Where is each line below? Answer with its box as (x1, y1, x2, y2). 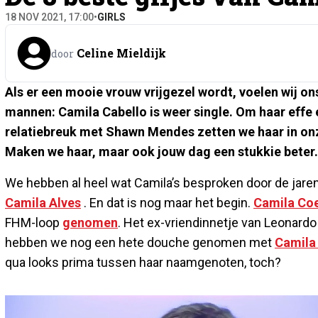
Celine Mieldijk (77, 45, 166, 60)
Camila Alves (5, 194, 81, 210)
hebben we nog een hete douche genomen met (5, 234, 275, 250)
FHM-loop (5, 214, 62, 230)
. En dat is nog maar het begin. (81, 194, 253, 210)
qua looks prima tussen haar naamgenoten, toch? (5, 254, 281, 270)
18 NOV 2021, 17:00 (5, 11, 94, 23)
